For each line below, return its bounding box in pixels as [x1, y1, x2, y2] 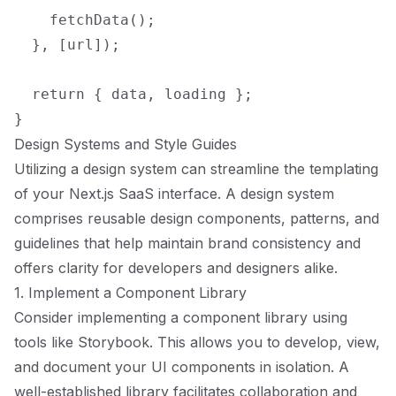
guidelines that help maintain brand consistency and [14, 234, 361, 252]
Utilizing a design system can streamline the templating [14, 160, 378, 178]
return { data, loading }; [14, 86, 253, 103]
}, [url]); [14, 36, 120, 53]
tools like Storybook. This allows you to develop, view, [14, 333, 380, 351]
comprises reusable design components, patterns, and [14, 209, 379, 227]
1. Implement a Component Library [14, 284, 247, 301]
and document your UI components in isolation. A [14, 358, 349, 376]
